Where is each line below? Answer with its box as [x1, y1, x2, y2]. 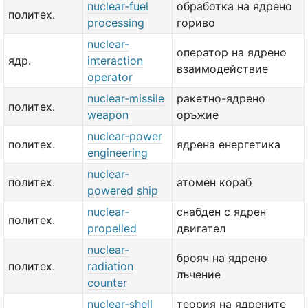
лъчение [177, 267, 221, 281]
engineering [87, 146, 148, 159]
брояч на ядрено [177, 251, 267, 265]
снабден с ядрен [177, 205, 266, 219]
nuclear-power [87, 129, 162, 143]
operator [87, 70, 133, 84]
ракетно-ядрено [177, 91, 265, 105]
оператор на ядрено [177, 45, 287, 59]
